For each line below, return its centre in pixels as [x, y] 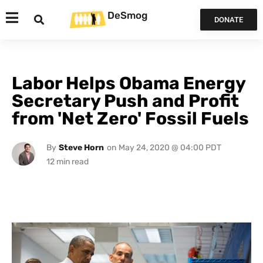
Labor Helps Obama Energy [129, 83]
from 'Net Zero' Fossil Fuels [130, 119]
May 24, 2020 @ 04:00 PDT [170, 148]
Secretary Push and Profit [125, 101]
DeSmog [127, 15]
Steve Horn [81, 148]
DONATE [228, 20]
